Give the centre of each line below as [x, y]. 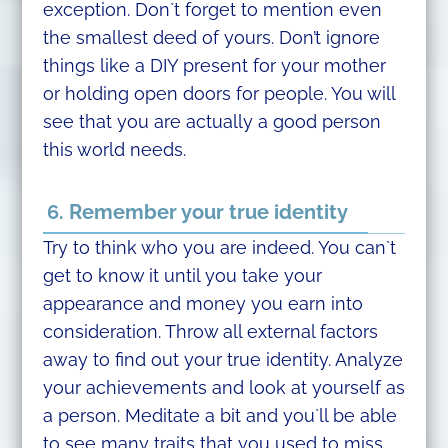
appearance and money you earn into [202, 304]
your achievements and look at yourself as [223, 388]
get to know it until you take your [182, 276]
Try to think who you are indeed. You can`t [219, 248]
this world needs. [114, 149]
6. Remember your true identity [197, 212]
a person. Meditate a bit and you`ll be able [219, 416]
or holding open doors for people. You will [218, 93]
